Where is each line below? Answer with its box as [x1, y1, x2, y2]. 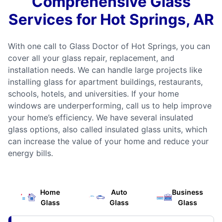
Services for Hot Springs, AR [8, 10, 214, 29]
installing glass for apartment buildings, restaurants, [8, 77, 203, 87]
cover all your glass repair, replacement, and [8, 53, 174, 63]
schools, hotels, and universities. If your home [8, 89, 179, 99]
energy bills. [8, 148, 53, 159]
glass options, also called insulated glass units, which [8, 124, 207, 135]
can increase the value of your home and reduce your [8, 136, 209, 147]
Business [172, 188, 204, 197]
